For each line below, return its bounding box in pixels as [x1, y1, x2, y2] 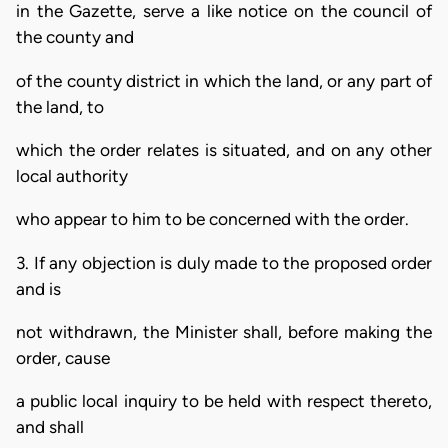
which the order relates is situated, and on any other [16, 140, 432, 161]
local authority [16, 166, 128, 187]
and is [16, 278, 61, 299]
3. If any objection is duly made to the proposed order [16, 252, 432, 273]
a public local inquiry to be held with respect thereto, [16, 391, 432, 412]
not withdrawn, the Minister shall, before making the [16, 322, 432, 342]
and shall [16, 417, 84, 438]
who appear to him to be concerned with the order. [16, 209, 409, 230]
